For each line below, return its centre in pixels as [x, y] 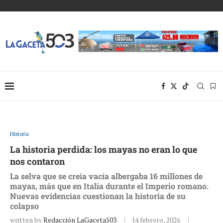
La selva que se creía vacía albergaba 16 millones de [106, 176]
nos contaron [37, 161]
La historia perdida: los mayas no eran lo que [104, 149]
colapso [24, 206]
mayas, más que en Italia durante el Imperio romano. [109, 186]
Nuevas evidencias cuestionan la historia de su [98, 196]
